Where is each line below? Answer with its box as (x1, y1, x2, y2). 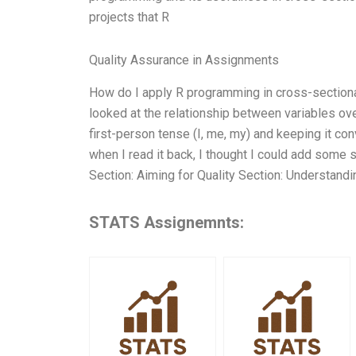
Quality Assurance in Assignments (89, 52, 279, 68)
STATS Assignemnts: (89, 212, 244, 232)
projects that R (89, 9, 169, 25)
